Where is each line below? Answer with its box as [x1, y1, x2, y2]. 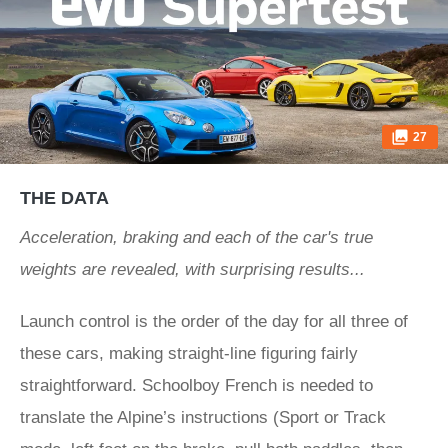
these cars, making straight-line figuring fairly [20, 344, 358, 363]
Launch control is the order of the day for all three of [20, 312, 408, 331]
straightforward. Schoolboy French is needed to [20, 376, 373, 395]
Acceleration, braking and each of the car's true [20, 228, 373, 247]
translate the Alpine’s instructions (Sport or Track [20, 408, 386, 427]
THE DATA [20, 188, 109, 208]
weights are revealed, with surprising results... [20, 260, 365, 279]
